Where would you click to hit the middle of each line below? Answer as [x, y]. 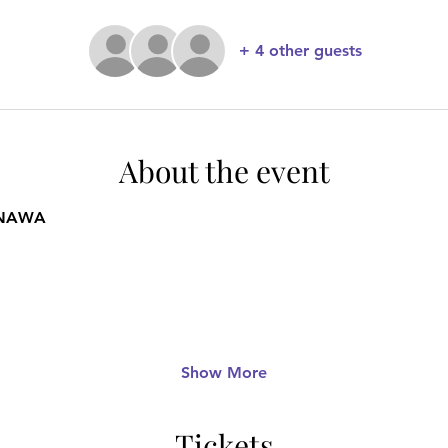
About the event [224, 171]
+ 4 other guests [300, 50]
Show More [224, 372]
